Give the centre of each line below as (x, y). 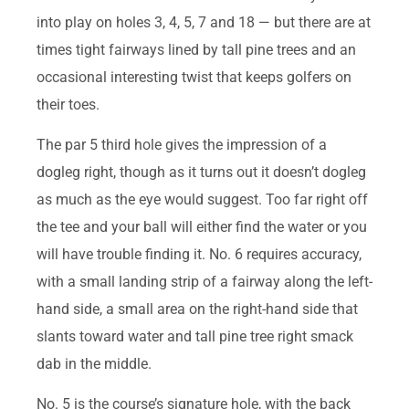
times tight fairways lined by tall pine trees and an (196, 49)
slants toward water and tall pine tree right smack (195, 337)
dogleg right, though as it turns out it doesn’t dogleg (201, 173)
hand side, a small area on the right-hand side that (197, 309)
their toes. (68, 104)
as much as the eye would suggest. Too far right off (202, 200)
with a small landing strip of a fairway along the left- (204, 282)
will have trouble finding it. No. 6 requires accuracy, (199, 255)
